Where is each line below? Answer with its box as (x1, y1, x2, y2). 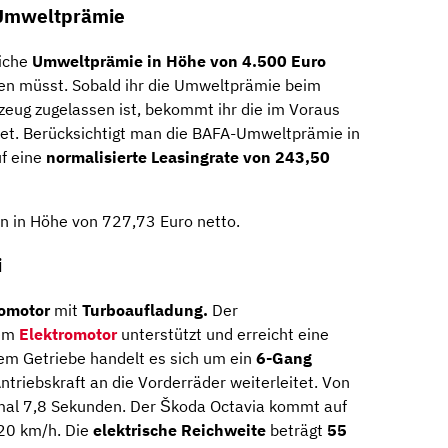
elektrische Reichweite (93, 420, 266, 441)
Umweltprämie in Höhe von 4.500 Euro (32, 50, 326, 71)
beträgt (266, 420, 327, 441)
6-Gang (256, 348, 312, 369)
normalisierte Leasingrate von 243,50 (46, 146, 330, 167)
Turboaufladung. (82, 300, 208, 321)
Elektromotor (19, 324, 117, 345)
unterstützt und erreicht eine (117, 324, 329, 345)
